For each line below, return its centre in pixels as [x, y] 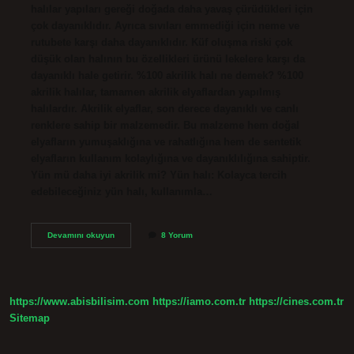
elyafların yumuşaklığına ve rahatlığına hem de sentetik [166, 141]
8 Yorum [177, 235]
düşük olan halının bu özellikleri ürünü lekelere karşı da [168, 58]
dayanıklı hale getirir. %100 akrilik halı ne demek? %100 [167, 75]
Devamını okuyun [81, 235]
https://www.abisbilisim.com [79, 302]
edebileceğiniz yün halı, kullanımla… [121, 191]
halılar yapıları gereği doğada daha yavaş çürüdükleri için [171, 9]
